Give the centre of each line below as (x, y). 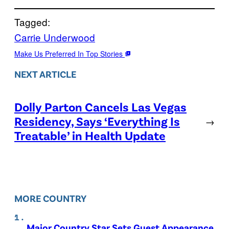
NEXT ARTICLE (45, 74)
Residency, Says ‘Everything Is (97, 121)
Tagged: (32, 21)
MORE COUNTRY (50, 198)
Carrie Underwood (55, 37)
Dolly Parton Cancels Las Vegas (100, 107)
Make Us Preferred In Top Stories (70, 53)
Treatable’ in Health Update (90, 135)
